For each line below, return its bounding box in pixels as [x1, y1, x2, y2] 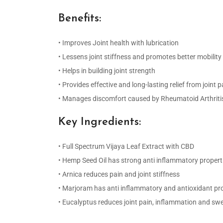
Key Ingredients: [58, 116, 141, 128]
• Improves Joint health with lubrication [58, 38, 179, 47]
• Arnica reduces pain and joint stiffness [58, 170, 180, 178]
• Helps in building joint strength [58, 66, 155, 75]
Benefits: [58, 12, 101, 24]
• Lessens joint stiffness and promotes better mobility [58, 52, 222, 61]
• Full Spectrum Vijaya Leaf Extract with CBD [58, 142, 194, 150]
